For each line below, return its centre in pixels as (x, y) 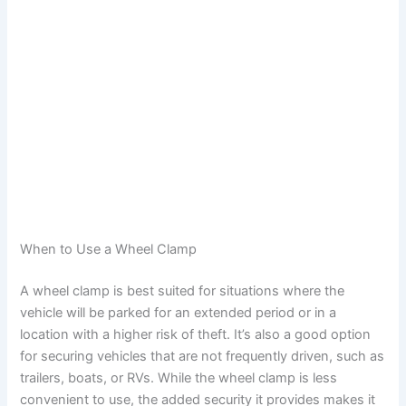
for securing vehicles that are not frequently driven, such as (203, 356)
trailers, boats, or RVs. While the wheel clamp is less (179, 377)
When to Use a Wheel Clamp (109, 249)
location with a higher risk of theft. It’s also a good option (196, 334)
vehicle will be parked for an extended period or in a (179, 312)
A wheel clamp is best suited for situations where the (183, 290)
